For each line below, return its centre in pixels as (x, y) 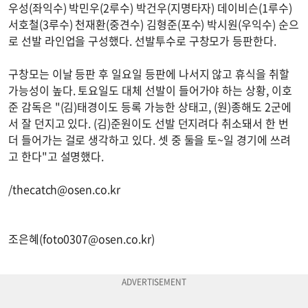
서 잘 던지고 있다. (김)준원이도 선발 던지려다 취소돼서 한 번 (148, 123)
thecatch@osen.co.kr (66, 189)
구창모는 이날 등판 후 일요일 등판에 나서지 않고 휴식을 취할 (149, 74)
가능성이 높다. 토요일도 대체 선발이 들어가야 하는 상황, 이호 (150, 90)
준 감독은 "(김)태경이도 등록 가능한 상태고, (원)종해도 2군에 (150, 107)
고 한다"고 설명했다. (56, 156)
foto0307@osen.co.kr (97, 239)
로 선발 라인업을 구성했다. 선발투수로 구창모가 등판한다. (142, 41)
